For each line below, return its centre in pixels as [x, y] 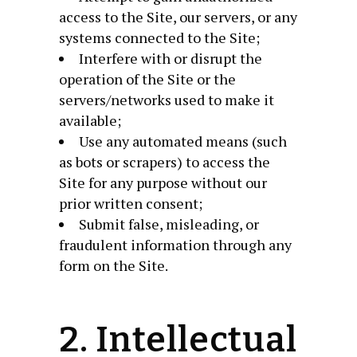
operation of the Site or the [147, 79]
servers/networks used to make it [167, 100]
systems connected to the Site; [159, 37]
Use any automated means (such [183, 141]
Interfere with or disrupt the [171, 58]
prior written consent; [131, 203]
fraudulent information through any [175, 245]
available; [90, 120]
